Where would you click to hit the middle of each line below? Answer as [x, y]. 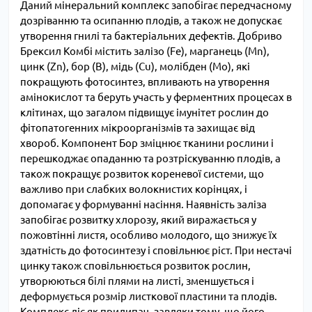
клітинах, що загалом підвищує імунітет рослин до [145, 113]
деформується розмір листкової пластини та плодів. [149, 297]
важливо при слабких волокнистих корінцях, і [134, 189]
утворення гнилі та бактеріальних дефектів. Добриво [151, 36]
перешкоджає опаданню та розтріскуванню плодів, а [150, 159]
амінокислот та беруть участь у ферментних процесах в [156, 97]
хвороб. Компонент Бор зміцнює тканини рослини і [147, 143]
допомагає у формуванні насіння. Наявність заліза [143, 205]
